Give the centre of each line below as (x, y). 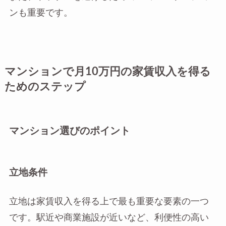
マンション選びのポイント (69, 131)
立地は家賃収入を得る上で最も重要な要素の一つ (109, 202)
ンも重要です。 (41, 13)
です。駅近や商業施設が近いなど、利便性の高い (109, 218)
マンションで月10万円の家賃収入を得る (107, 72)
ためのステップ (45, 87)
